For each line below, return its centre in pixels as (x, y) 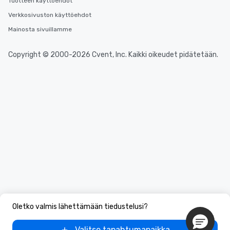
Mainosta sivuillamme (40, 29)
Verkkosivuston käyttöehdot (50, 15)
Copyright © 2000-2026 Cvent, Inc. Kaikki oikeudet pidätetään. (113, 55)
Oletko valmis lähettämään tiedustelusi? (80, 207)
